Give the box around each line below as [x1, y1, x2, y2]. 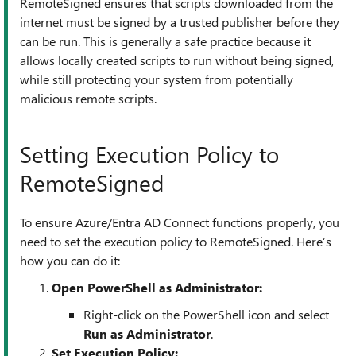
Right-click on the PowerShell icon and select [83, 306, 329, 323]
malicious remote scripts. [20, 90, 157, 106]
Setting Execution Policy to [20, 139, 279, 168]
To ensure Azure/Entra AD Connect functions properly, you [20, 214, 339, 230]
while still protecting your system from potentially [20, 71, 293, 87]
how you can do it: [20, 252, 120, 269]
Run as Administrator [83, 325, 211, 342]
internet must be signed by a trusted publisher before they [20, 14, 339, 30]
